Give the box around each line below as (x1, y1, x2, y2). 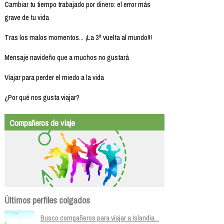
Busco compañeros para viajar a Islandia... (40, 212, 159, 223)
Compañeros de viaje (9, 116, 75, 128)
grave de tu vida (4, 11, 49, 22)
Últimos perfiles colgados (4, 193, 90, 206)
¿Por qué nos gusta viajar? (4, 91, 79, 102)
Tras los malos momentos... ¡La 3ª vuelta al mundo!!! (4, 31, 152, 42)
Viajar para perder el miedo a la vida (4, 71, 104, 82)
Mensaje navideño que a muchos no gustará (4, 51, 129, 62)
